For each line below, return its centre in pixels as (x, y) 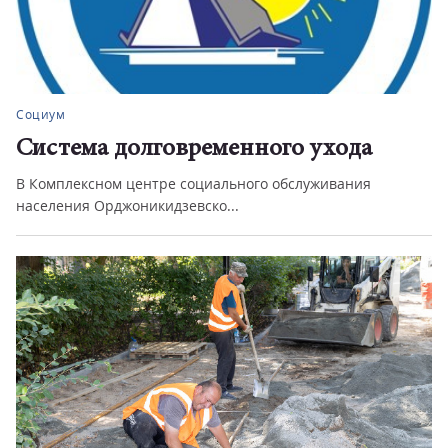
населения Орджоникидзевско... (127, 205)
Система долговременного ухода (194, 149)
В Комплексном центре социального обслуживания (193, 183)
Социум (40, 114)
